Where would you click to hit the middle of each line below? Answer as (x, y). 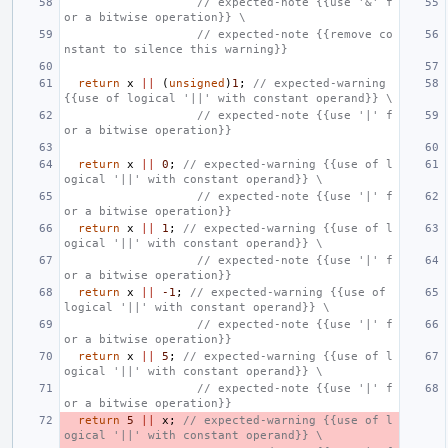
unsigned (197, 83)
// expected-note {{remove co (130, 34)
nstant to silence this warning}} (176, 49)
